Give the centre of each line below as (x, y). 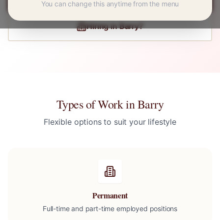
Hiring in (103, 26)
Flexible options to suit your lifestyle (110, 122)
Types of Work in (97, 104)
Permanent (110, 195)
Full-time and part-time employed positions (110, 208)
